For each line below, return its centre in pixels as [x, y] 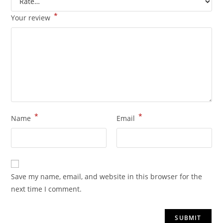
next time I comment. [47, 189]
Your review [32, 17]
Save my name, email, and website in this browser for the [107, 176]
